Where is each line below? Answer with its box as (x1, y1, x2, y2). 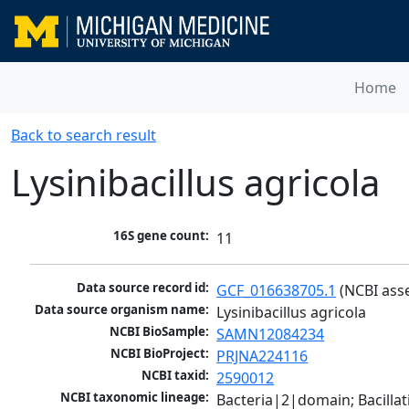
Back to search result (11, 125, 156, 145)
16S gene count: (113, 227, 210, 245)
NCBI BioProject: (110, 345, 210, 362)
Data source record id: (77, 279, 210, 297)
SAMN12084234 (216, 324, 325, 345)
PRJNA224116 (216, 346, 309, 367)
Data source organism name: (35, 301, 210, 319)
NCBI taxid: (142, 367, 210, 384)
